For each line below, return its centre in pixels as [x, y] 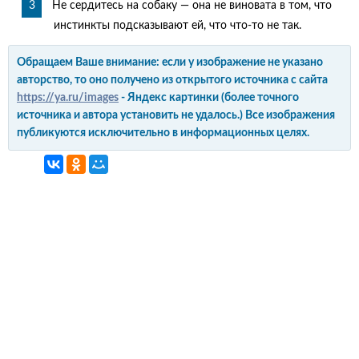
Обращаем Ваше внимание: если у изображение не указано [170, 63]
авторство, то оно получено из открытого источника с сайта [172, 80]
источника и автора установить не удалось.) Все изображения [176, 115]
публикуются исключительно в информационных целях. [163, 133]
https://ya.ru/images [68, 98]
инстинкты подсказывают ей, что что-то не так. [177, 26]
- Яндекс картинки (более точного [209, 98]
